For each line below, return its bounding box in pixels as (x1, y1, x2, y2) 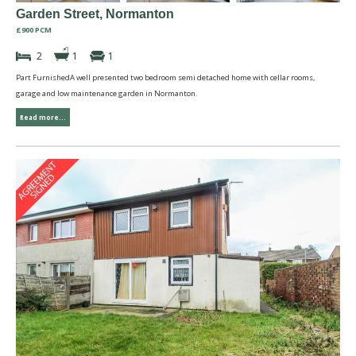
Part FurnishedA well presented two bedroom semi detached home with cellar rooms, (16, 72, 315, 83)
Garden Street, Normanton (16, 7, 174, 21)
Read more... (20, 112, 66, 123)
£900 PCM (16, 25, 52, 36)
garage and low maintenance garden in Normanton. (16, 88, 198, 99)
